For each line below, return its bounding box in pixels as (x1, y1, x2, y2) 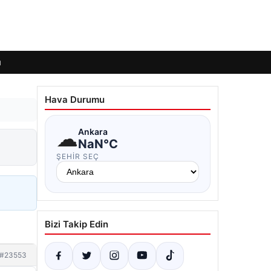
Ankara (78, 126, 108, 137)
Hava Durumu (45, 94, 105, 105)
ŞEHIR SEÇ (56, 152, 99, 161)
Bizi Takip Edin (45, 218, 108, 230)
